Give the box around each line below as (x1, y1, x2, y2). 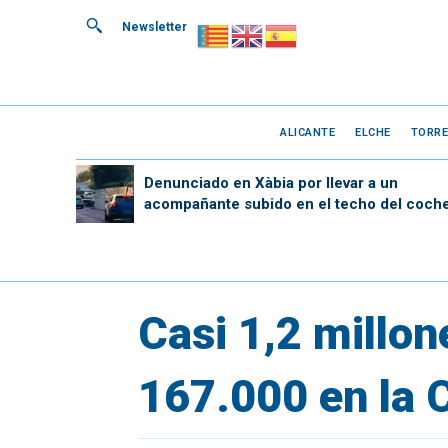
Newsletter (122, 20, 187, 34)
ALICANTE (280, 125, 336, 139)
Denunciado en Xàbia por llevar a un (143, 173, 398, 192)
